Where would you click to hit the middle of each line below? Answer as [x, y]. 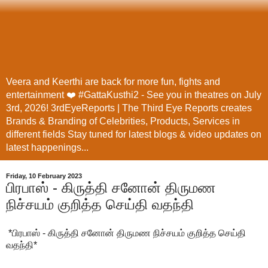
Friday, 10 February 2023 [44, 176]
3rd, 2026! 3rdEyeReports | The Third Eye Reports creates [129, 108]
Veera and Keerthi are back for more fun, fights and [113, 82]
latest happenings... [47, 148]
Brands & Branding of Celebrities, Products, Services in [123, 121]
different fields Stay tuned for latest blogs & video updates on [134, 135]
